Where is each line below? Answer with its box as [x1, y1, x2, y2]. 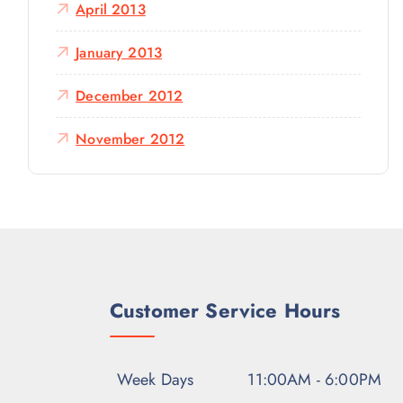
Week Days [117, 368, 194, 391]
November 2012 [76, 129, 185, 149]
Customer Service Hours [110, 296, 341, 325]
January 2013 [76, 42, 163, 63]
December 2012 [76, 85, 184, 106]
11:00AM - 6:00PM [247, 368, 381, 391]
